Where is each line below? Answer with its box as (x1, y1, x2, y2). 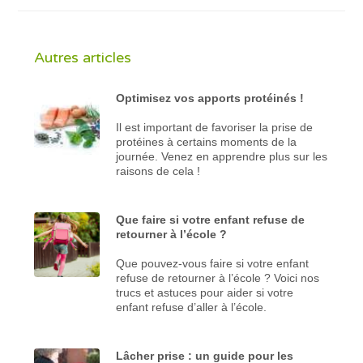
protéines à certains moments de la (116, 135, 297, 148)
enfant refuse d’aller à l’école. (116, 300, 267, 314)
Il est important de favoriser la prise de (116, 120, 314, 134)
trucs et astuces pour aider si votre (116, 285, 294, 299)
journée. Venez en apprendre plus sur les (116, 149, 328, 163)
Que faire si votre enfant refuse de (116, 212, 305, 226)
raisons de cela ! (116, 164, 201, 177)
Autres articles (34, 48, 132, 66)
